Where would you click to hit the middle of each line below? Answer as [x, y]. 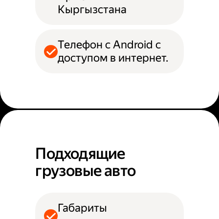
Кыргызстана [92, 9]
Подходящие [80, 154]
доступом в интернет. [113, 58]
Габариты [82, 208]
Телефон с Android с [109, 44]
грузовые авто [86, 171]
